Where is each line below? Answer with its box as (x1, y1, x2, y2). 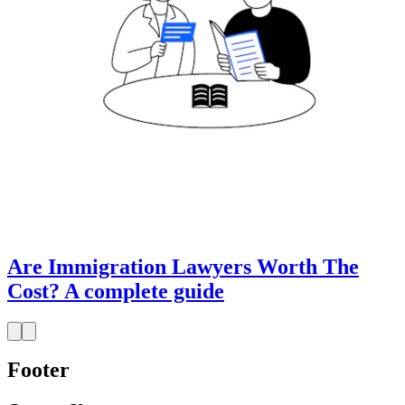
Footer (7, 358, 70, 382)
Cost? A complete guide (7, 278, 224, 303)
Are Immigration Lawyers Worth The (7, 254, 359, 278)
